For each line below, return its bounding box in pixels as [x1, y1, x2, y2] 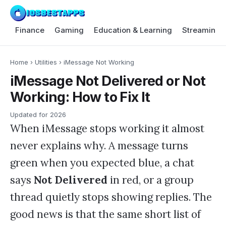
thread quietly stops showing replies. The [10, 190, 212, 204]
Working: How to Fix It [10, 88, 150, 105]
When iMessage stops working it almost [10, 122, 204, 136]
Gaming [54, 25, 84, 35]
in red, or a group [107, 173, 194, 187]
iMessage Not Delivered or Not [10, 72, 206, 89]
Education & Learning [94, 25, 172, 35]
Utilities [35, 58, 57, 66]
